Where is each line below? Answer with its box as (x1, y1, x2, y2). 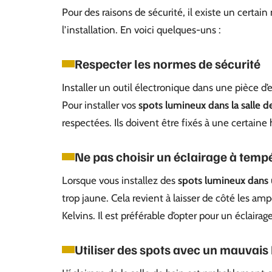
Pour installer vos (62, 99, 138, 111)
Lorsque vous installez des (62, 174, 178, 186)
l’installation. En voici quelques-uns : (62, 24, 221, 36)
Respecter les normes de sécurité (75, 55, 260, 72)
